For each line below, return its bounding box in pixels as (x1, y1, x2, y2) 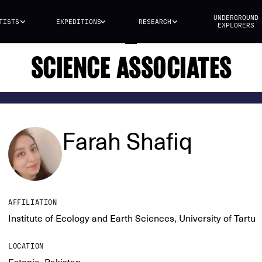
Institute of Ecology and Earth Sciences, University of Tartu (8, 213, 256, 225)
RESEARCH (138, 18, 171, 26)
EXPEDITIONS (56, 18, 101, 26)
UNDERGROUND (213, 14, 258, 22)
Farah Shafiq (62, 127, 192, 155)
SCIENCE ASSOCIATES (30, 51, 232, 84)
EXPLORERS (217, 22, 254, 29)
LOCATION (8, 242, 44, 250)
